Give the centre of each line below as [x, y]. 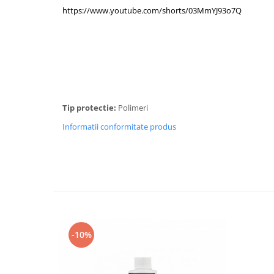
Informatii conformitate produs [119, 127]
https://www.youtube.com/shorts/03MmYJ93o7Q [152, 10]
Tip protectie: [90, 108]
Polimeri [134, 108]
